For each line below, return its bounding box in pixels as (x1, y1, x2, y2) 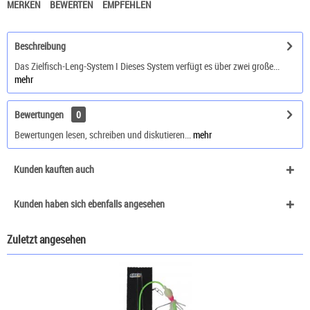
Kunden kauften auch (14, 163, 94, 176)
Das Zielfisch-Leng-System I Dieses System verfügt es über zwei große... (15, 60, 280, 73)
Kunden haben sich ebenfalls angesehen (14, 197, 165, 211)
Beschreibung (15, 39, 66, 53)
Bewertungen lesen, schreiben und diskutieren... (15, 128, 191, 142)
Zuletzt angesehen (7, 232, 86, 248)
